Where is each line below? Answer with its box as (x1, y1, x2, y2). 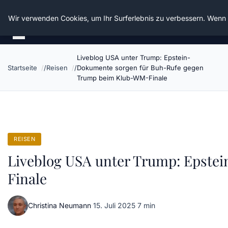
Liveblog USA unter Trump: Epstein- (77, 53, 190, 62)
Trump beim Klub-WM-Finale (77, 74, 167, 82)
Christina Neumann (28, 201, 91, 210)
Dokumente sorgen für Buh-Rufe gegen (77, 64, 204, 72)
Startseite (8, 64, 37, 72)
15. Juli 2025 (93, 201, 135, 210)
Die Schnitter (8, 7, 77, 23)
